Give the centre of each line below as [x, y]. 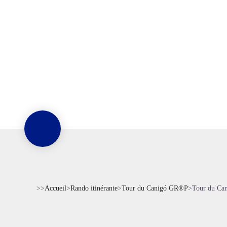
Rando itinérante [94, 188]
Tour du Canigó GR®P [155, 188]
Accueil [55, 188]
